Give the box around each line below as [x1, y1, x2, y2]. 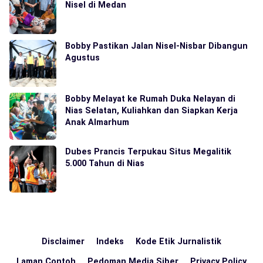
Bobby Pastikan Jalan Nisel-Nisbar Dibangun [65, 41, 248, 50]
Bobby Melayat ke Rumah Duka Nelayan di [65, 93, 235, 103]
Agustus [65, 52, 100, 62]
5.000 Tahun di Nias [65, 158, 144, 168]
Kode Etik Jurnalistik [136, 236, 221, 246]
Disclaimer [42, 236, 85, 246]
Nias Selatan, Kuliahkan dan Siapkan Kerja [65, 105, 238, 115]
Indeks [96, 236, 124, 246]
